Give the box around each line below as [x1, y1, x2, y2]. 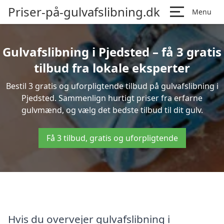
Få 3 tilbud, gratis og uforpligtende [46, 132, 178, 143]
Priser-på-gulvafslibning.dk [8, 3, 160, 20]
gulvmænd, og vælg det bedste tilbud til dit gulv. [21, 104, 203, 115]
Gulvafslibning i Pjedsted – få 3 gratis [2, 43, 221, 60]
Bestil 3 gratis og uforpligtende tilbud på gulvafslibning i [5, 80, 218, 91]
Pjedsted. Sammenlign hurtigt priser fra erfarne [21, 92, 202, 103]
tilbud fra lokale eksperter [34, 59, 190, 76]
